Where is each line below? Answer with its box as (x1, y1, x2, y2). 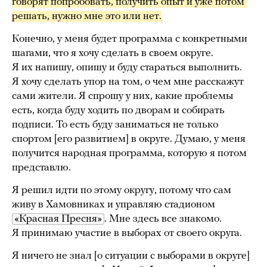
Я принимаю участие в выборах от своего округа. (12, 228, 242, 240)
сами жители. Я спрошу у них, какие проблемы (12, 91, 233, 103)
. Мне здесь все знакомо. (104, 213, 222, 225)
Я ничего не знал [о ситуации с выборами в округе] (12, 250, 250, 262)
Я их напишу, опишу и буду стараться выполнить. (12, 62, 242, 74)
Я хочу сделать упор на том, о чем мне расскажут (12, 76, 244, 88)
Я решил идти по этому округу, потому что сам (12, 185, 231, 197)
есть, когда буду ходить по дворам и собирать (12, 105, 225, 117)
